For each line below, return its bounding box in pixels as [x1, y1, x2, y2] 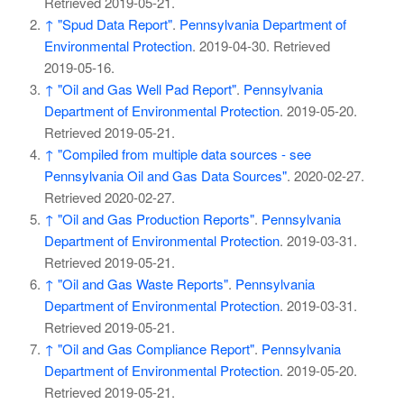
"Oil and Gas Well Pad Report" [57, 78, 236, 98]
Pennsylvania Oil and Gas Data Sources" [43, 165, 287, 185]
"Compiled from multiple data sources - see [57, 143, 311, 163]
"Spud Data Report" [57, 14, 172, 33]
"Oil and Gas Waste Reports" [57, 273, 228, 293]
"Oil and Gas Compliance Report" [57, 338, 254, 358]
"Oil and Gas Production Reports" [57, 208, 254, 228]
